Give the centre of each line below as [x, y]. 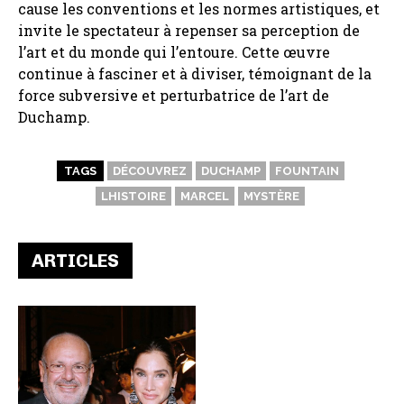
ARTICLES [75, 260]
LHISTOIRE [133, 196]
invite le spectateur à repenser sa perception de [189, 30]
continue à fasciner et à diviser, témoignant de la [195, 73]
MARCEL [205, 196]
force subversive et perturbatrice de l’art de [174, 95]
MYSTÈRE [271, 196]
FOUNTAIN [307, 170]
